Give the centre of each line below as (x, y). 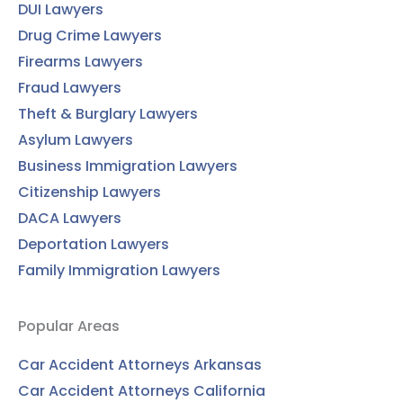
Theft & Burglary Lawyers (108, 113)
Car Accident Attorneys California (142, 390)
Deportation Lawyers (94, 244)
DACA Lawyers (70, 218)
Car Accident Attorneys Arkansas (140, 364)
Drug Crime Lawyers (90, 35)
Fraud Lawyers (70, 87)
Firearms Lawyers (81, 61)
